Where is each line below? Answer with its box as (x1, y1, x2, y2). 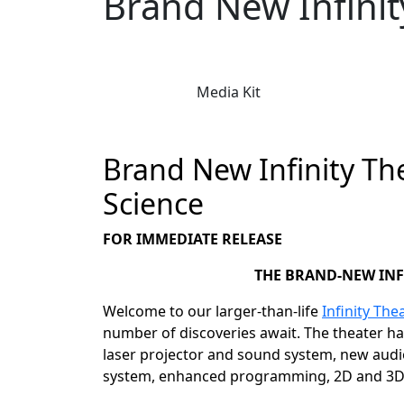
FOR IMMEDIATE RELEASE (103, 229, 286, 249)
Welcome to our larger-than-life (103, 301, 318, 321)
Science (103, 184, 204, 223)
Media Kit (197, 82, 261, 102)
